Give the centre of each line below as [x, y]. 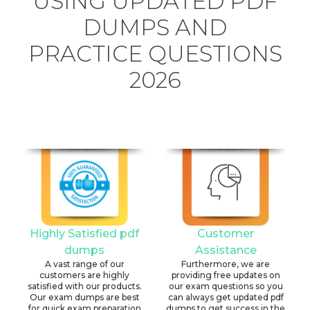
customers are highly [84, 275]
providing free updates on [226, 275]
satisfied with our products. [84, 286]
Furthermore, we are [226, 264]
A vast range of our [84, 264]
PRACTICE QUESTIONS [155, 53]
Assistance [226, 250]
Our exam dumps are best [84, 298]
